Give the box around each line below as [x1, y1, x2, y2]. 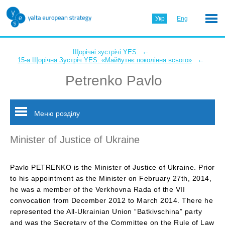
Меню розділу [32, 109, 80, 118]
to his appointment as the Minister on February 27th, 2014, [10, 174, 211, 182]
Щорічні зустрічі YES [73, 48, 137, 56]
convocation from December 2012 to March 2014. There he [10, 196, 213, 204]
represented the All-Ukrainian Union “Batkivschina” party [10, 207, 202, 215]
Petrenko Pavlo [65, 73, 162, 88]
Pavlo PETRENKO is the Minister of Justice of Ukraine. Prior [10, 163, 215, 171]
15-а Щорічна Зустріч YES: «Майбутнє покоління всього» [18, 56, 192, 64]
